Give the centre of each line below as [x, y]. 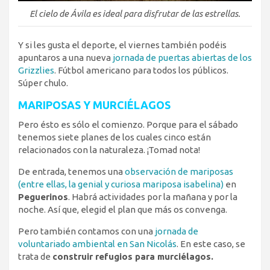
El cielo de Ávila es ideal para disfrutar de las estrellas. [135, 13]
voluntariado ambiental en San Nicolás [97, 243]
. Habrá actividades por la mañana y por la [153, 196]
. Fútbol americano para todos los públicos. [141, 70]
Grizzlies [36, 70]
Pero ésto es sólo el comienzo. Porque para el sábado [128, 124]
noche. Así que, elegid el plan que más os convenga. [123, 209]
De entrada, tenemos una [71, 171]
